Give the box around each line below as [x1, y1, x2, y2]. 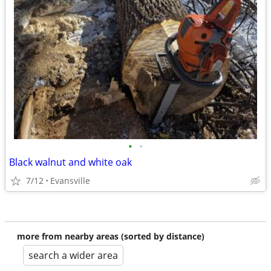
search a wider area [28, 249, 118, 262]
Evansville [50, 175, 90, 186]
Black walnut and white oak [9, 155, 132, 169]
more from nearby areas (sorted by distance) [17, 230, 204, 242]
